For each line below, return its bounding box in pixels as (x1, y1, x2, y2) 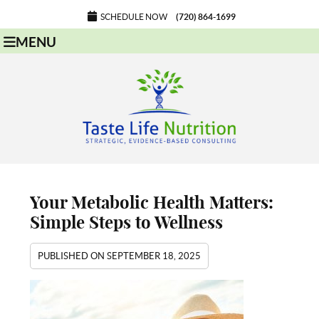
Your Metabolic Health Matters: (30, 191, 274, 213)
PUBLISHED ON (38, 250, 108, 261)
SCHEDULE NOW (100, 12, 167, 21)
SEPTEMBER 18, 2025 (107, 250, 202, 261)
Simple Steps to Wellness (30, 211, 224, 233)
